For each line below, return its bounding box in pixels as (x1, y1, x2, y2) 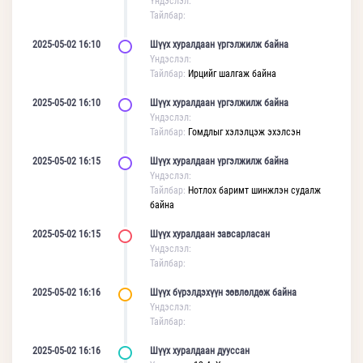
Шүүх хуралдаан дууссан (150, 345, 254, 357)
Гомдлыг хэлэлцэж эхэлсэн (188, 126, 301, 138)
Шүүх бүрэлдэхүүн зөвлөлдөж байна (150, 287, 301, 298)
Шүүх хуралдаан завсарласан (150, 228, 275, 240)
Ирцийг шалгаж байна (188, 68, 276, 79)
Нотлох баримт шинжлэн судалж (188, 185, 321, 196)
